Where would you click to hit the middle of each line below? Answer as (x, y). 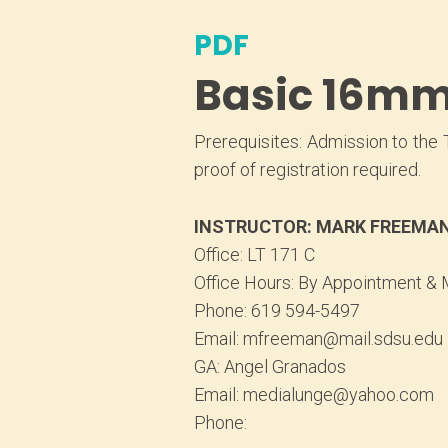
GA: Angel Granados (270, 366)
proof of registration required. (308, 169)
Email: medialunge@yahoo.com (314, 394)
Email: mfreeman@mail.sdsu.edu (319, 338)
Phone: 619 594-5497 (277, 310)
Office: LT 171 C (255, 254)
